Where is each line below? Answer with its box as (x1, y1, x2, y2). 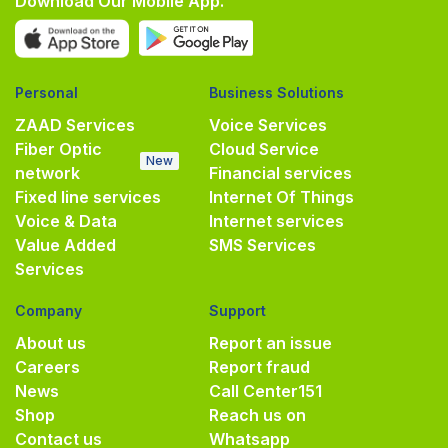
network (15, 163, 80, 184)
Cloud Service (209, 139, 319, 160)
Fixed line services (15, 187, 161, 208)
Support (209, 302, 266, 320)
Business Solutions (209, 84, 344, 102)
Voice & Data (15, 211, 117, 232)
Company (15, 302, 82, 320)
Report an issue (209, 333, 332, 354)
